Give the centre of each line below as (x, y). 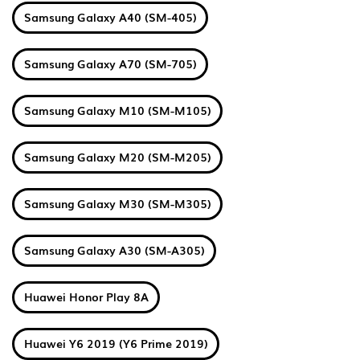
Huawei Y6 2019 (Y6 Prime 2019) (116, 343)
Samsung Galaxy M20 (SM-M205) (117, 157)
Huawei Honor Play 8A (86, 297)
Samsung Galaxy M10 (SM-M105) (117, 110)
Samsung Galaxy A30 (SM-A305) (114, 250)
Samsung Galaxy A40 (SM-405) (110, 17)
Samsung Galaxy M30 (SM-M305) (117, 203)
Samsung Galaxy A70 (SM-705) (110, 63)
